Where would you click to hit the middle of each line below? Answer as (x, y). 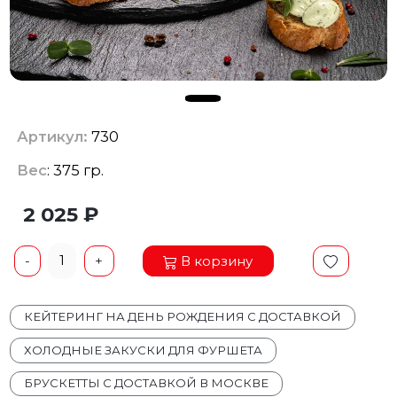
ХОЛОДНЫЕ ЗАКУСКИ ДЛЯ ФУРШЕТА (144, 350)
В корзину (217, 261)
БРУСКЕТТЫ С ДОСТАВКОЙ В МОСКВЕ (147, 383)
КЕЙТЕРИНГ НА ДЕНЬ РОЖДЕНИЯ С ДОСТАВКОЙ (183, 317)
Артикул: (52, 137)
